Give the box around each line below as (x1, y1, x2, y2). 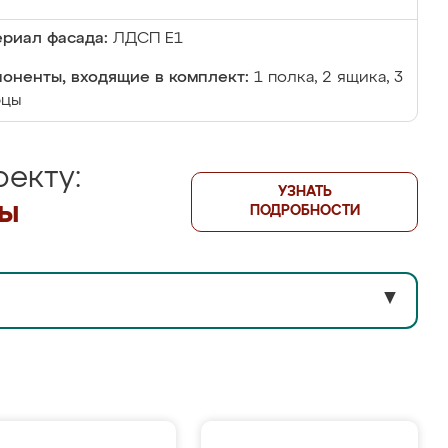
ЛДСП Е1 (113, 31, 183, 47)
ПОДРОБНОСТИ (249, 204, 360, 218)
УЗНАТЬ (277, 185, 332, 199)
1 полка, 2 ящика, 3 (254, 70, 403, 86)
